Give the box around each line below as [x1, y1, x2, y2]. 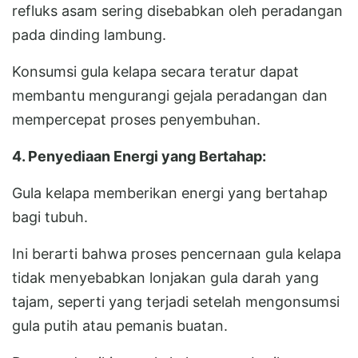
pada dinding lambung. [12, 26, 166, 43]
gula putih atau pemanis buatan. [12, 316, 228, 334]
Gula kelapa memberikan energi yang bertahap [12, 184, 328, 201]
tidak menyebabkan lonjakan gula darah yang [12, 268, 319, 286]
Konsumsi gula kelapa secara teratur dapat [12, 62, 299, 80]
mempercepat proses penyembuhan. [12, 110, 261, 128]
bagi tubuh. [12, 208, 88, 225]
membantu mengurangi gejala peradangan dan [12, 86, 328, 104]
